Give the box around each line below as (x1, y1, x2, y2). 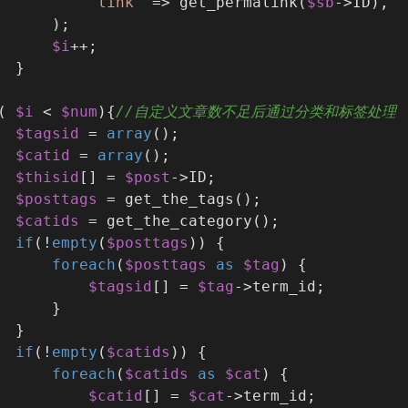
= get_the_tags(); (97, 190, 261, 209)
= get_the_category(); (79, 212, 280, 230)
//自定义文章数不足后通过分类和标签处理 (116, 103, 396, 121)
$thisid (15, 168, 79, 187)
